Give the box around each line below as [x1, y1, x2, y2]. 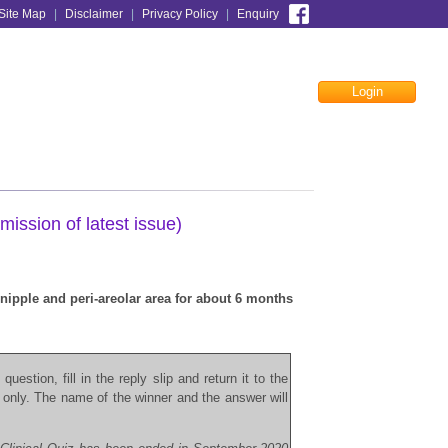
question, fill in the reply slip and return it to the [4, 371, 289, 386]
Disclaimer [64, 7, 123, 21]
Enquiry [236, 7, 279, 21]
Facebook [288, 113, 343, 127]
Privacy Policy [141, 7, 218, 21]
